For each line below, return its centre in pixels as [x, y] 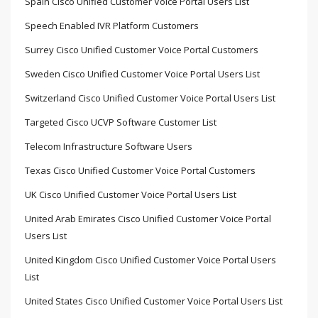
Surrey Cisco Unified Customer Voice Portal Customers [142, 50]
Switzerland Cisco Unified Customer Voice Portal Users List [150, 98]
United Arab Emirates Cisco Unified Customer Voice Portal [148, 219]
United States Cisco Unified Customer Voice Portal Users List [154, 301]
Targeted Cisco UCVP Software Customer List [121, 122]
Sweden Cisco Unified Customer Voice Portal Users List [142, 74]
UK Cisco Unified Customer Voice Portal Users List [131, 195]
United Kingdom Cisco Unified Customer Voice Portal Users [150, 260]
